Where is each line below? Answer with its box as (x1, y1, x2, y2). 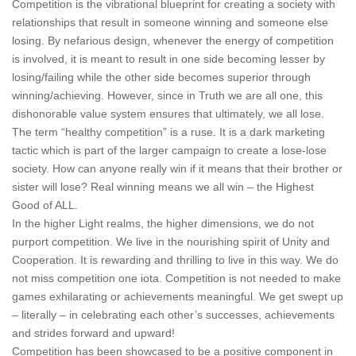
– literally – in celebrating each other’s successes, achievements (12, 308, 335, 321)
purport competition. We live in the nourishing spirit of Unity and (12, 235, 330, 248)
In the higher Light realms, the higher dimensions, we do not (12, 217, 314, 230)
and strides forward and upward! (12, 327, 175, 339)
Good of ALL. (12, 199, 78, 211)
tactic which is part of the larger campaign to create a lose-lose (12, 144, 327, 157)
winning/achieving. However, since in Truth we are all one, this (12, 89, 323, 102)
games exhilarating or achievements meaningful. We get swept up (12, 290, 343, 303)
